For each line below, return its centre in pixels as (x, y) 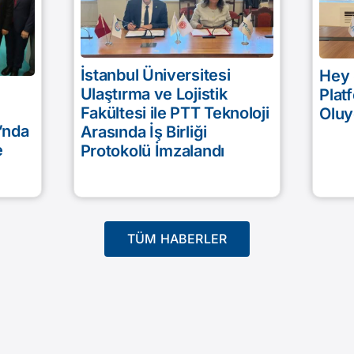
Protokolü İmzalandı (152, 151)
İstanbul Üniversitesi (155, 75)
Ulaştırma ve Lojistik (154, 94)
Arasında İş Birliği (143, 132)
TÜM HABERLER (177, 238)
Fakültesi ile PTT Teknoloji (175, 113)
